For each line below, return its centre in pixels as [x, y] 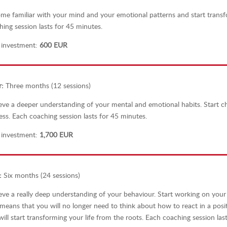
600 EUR [53, 45]
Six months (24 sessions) [42, 175]
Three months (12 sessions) [48, 86]
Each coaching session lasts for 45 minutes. [79, 116]
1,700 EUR [55, 135]
